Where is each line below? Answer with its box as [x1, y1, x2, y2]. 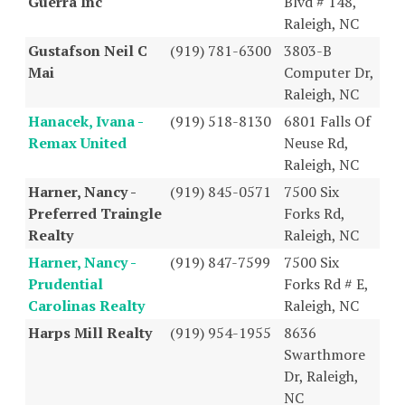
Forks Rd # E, [284, 273, 368, 294]
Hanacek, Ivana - [28, 110, 143, 131]
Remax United [28, 132, 127, 153]
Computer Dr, [284, 61, 373, 82]
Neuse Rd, [284, 132, 348, 153]
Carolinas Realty [28, 295, 145, 316]
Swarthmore [284, 344, 365, 364]
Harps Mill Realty [28, 322, 152, 343]
